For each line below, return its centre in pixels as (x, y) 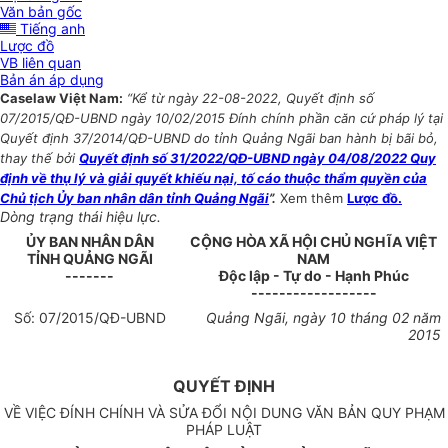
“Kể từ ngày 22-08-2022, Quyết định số (250, 98)
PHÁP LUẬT (224, 430)
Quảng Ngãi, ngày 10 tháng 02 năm (323, 318)
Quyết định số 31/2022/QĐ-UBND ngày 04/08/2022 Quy (257, 158)
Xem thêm (313, 198)
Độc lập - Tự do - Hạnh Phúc (313, 276)
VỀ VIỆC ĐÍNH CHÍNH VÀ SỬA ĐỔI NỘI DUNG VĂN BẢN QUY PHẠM (224, 413)
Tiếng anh (50, 29)
